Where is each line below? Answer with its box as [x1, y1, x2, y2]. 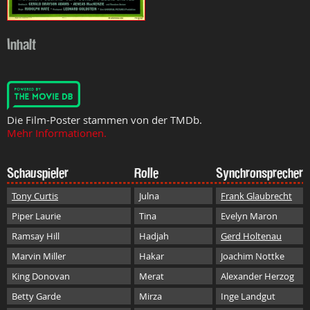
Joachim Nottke [221, 249, 284, 262]
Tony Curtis [12, 189, 58, 202]
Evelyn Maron [221, 209, 277, 222]
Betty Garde [12, 289, 61, 302]
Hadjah [139, 229, 169, 242]
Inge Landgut [221, 289, 275, 302]
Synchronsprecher [216, 163, 303, 182]
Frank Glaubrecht [221, 189, 292, 202]
